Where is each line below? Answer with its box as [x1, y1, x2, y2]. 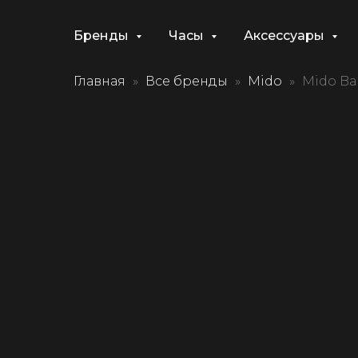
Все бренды [145, 74, 228, 89]
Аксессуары [244, 28, 328, 43]
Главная [74, 74, 125, 89]
